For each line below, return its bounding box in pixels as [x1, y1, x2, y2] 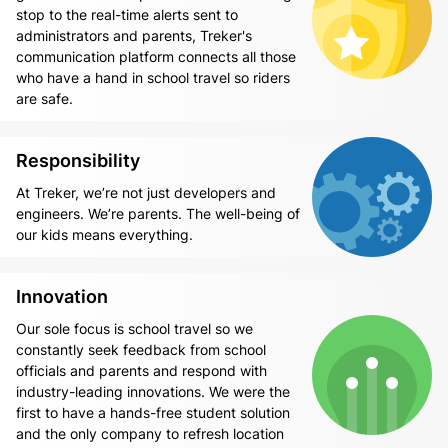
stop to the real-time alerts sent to [16, 6, 238, 24]
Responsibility [16, 150, 140, 172]
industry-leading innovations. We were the [16, 383, 290, 401]
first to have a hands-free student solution [16, 404, 290, 422]
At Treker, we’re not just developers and [16, 184, 276, 202]
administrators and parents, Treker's [16, 27, 252, 45]
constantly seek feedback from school [16, 341, 266, 359]
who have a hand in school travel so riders [16, 69, 290, 87]
